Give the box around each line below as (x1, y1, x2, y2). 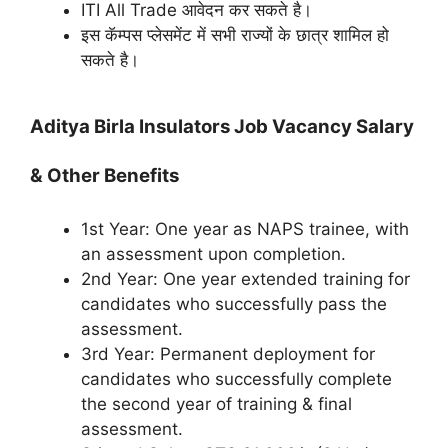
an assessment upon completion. (81, 243, 346, 264)
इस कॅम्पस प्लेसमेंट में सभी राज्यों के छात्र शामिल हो (81, 25, 389, 46)
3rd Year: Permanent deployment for (81, 343, 375, 364)
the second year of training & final (81, 393, 352, 414)
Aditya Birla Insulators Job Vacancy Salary (30, 114, 414, 138)
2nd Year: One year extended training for (81, 268, 410, 289)
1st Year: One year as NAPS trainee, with (81, 218, 409, 239)
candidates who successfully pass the (81, 293, 387, 314)
